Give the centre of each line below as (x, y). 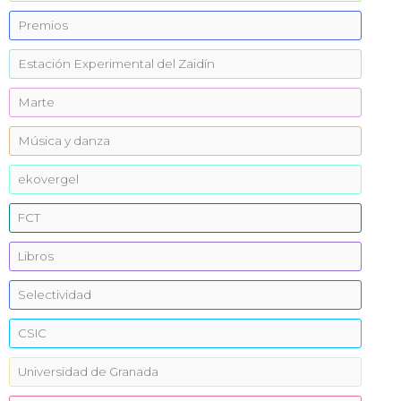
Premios (43, 25)
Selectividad (55, 294)
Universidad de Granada (88, 371)
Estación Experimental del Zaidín (116, 64)
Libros (36, 256)
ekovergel (48, 179)
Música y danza (64, 141)
